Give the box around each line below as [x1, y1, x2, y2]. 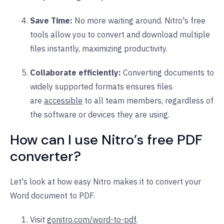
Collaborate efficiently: [30, 67, 121, 77]
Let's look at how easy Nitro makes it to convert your [10, 176, 201, 186]
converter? [10, 146, 81, 165]
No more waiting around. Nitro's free [72, 15, 205, 25]
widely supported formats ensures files [30, 81, 172, 91]
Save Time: [30, 15, 72, 25]
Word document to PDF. [10, 190, 95, 200]
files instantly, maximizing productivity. [30, 43, 167, 53]
